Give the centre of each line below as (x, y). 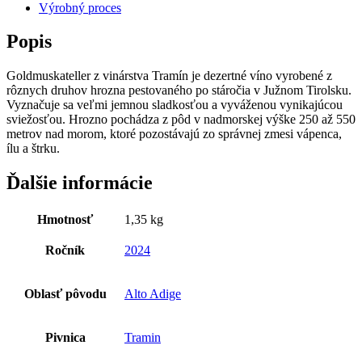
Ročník (65, 250)
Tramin (143, 338)
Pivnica (65, 338)
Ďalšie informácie (80, 183)
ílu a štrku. (33, 149)
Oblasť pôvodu (65, 294)
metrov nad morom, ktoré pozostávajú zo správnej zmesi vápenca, (174, 134)
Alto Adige (153, 294)
